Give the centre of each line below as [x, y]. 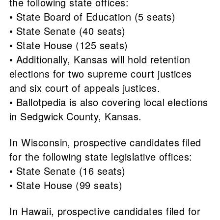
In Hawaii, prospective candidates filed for [105, 211]
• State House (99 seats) [66, 185]
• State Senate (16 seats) [67, 171]
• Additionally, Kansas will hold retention [100, 59]
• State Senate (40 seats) [67, 31]
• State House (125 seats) [69, 45]
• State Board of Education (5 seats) [92, 17]
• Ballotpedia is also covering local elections [109, 102]
